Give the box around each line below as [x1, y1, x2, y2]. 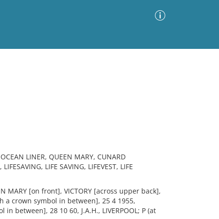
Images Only [7, 92, 48, 99]
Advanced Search [106, 65, 163, 74]
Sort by [64, 89, 87, 99]
